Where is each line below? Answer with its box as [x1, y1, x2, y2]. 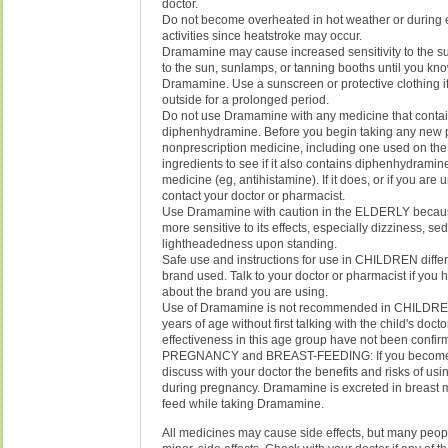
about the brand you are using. [162, 284, 329, 299]
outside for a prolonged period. [162, 92, 330, 107]
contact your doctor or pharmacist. [162, 188, 346, 203]
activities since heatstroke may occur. [162, 28, 363, 43]
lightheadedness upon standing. [162, 236, 338, 251]
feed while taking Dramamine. [162, 396, 325, 411]
